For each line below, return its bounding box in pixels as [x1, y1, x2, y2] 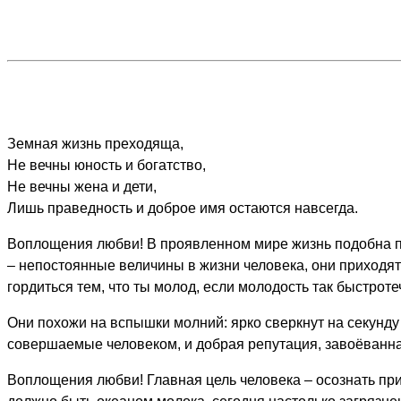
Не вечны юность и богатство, [7, 158, 206, 173]
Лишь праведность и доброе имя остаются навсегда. [7, 200, 358, 216]
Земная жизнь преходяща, [7, 136, 183, 151]
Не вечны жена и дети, [7, 179, 157, 194]
